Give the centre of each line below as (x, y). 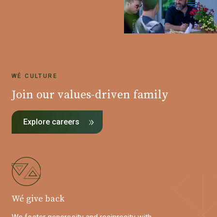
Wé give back (38, 199)
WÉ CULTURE (35, 76)
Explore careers (51, 122)
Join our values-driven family (90, 95)
